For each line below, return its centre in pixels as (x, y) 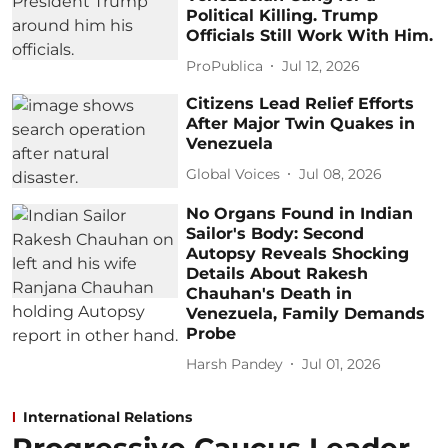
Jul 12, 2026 (321, 65)
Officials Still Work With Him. (310, 36)
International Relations (107, 417)
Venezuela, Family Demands (306, 314)
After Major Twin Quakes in (301, 124)
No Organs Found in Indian (300, 214)
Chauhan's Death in (269, 294)
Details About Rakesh (277, 274)
